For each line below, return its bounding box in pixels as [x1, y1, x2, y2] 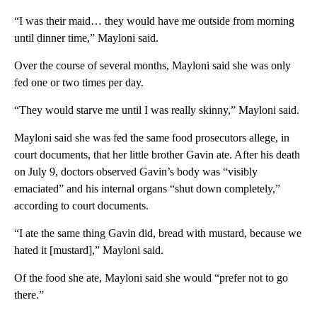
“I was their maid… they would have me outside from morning [14, 15, 294, 28]
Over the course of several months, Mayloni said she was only [14, 59, 291, 72]
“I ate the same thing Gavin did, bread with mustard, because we [14, 227, 301, 240]
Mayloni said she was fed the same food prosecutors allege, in [14, 132, 289, 144]
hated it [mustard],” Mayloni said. [14, 244, 163, 257]
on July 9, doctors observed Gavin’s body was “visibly [14, 166, 258, 178]
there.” [14, 289, 44, 301]
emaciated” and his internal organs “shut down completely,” [14, 183, 280, 195]
